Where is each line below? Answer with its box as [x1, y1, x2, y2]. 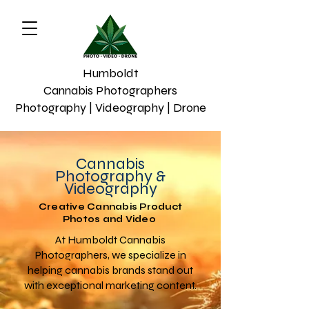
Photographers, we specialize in [34, 248, 186, 261]
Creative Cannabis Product [38, 201, 183, 212]
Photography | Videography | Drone [14, 100, 206, 115]
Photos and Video [62, 214, 159, 225]
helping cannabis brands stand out [28, 263, 193, 277]
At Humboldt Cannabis [55, 233, 166, 246]
